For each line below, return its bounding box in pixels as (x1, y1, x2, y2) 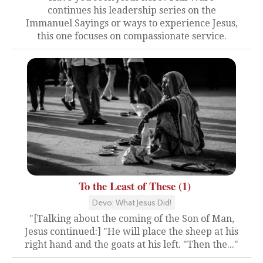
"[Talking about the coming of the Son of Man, (29, 213, 234, 224)
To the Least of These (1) (78, 178, 191, 194)
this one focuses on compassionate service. (36, 31, 227, 42)
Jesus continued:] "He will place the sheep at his (25, 226, 238, 237)
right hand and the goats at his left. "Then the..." (25, 239, 238, 250)
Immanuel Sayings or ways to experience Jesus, (25, 18, 238, 29)
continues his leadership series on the (47, 5, 216, 16)
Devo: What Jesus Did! (92, 197, 171, 208)
